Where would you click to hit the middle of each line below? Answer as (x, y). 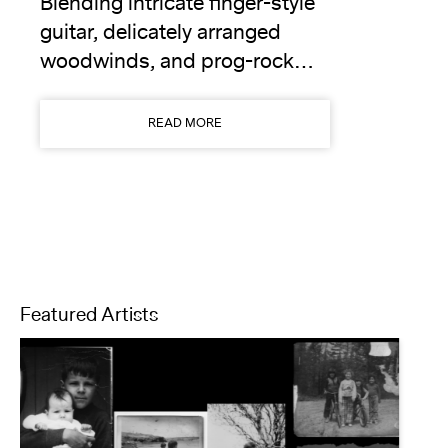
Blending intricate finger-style (177, 21)
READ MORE (185, 141)
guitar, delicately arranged (160, 50)
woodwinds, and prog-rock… (177, 79)
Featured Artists (89, 332)
